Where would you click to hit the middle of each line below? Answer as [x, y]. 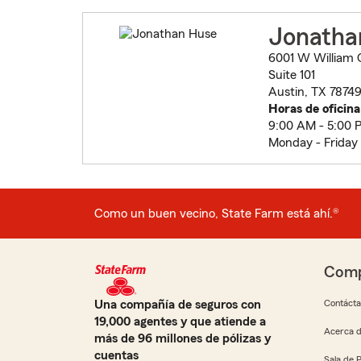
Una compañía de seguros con [178, 305]
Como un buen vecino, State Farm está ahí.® [217, 213]
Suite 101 [291, 75]
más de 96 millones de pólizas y [183, 339]
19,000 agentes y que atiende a [180, 322]
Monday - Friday [313, 143]
